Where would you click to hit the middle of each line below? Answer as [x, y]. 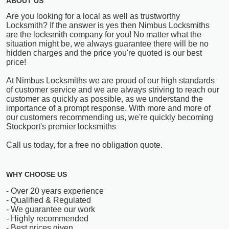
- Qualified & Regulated [49, 200]
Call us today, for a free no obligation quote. [84, 145]
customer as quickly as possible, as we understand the [105, 99]
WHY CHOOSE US [37, 175]
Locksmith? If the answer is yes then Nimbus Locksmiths [108, 26]
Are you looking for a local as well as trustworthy [93, 16]
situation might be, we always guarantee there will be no [107, 44]
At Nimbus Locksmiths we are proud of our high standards [110, 81]
